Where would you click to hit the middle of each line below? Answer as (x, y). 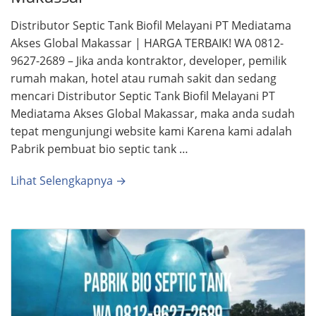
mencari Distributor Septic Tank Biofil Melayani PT (143, 96)
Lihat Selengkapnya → (68, 180)
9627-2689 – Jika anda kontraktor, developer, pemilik (148, 60)
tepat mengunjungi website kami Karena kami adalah (151, 131)
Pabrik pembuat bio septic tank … (99, 148)
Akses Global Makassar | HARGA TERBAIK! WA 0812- (147, 43)
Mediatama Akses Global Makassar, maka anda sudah (153, 113)
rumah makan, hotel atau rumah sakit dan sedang (144, 78)
